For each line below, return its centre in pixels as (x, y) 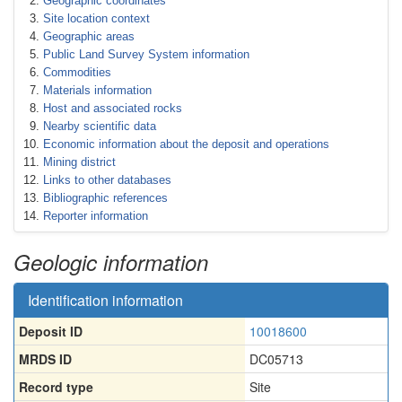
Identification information (105, 300)
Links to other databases (107, 180)
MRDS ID (45, 359)
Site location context (96, 18)
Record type (56, 387)
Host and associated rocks (113, 108)
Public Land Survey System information (146, 54)
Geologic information (111, 262)
